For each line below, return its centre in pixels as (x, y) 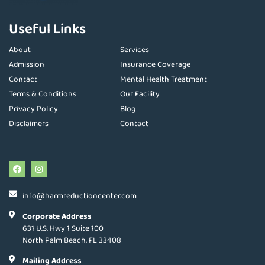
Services (135, 49)
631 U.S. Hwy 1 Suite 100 (63, 228)
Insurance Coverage (156, 64)
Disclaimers (29, 123)
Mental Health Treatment (164, 79)
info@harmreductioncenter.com (79, 195)
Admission (27, 64)
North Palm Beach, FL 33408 (72, 240)
